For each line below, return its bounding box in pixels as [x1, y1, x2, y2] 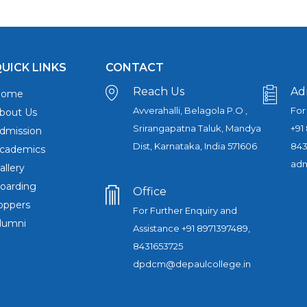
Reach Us [133, 85, 184, 98]
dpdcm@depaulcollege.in [133, 258, 251, 269]
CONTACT [106, 61, 164, 74]
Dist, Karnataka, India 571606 [133, 140, 257, 151]
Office [133, 185, 167, 198]
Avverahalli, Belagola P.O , [133, 105, 247, 116]
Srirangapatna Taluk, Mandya [133, 123, 261, 134]
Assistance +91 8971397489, [133, 223, 250, 234]
